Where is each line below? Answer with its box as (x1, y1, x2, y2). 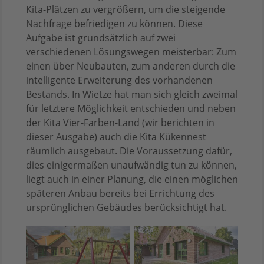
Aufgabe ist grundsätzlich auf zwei (26, 31, 176, 45)
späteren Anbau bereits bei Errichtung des (26, 187, 214, 200)
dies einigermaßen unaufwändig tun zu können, (26, 159, 237, 172)
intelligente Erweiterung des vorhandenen (26, 74, 213, 87)
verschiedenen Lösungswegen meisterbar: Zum (26, 45, 236, 59)
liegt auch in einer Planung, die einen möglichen (26, 173, 238, 186)
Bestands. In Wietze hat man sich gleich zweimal (26, 88, 237, 101)
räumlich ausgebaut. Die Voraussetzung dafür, (26, 144, 232, 158)
